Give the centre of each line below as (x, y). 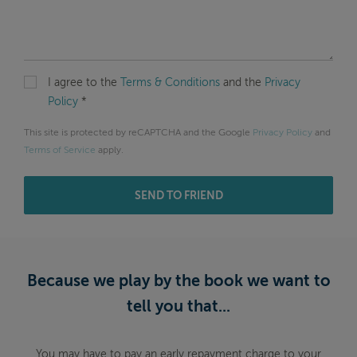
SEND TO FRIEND (178, 196)
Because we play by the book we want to (178, 282)
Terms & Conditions (170, 82)
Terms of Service (60, 150)
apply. (110, 150)
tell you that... (178, 307)
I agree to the (84, 82)
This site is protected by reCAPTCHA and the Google (138, 133)
